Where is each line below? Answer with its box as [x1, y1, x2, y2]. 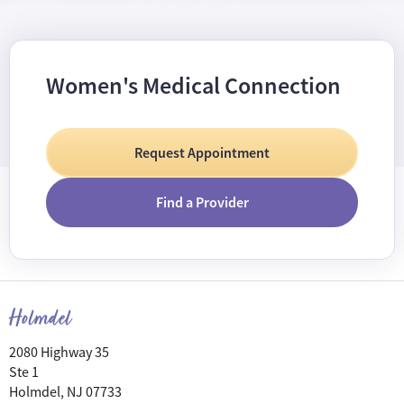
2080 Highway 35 [9, 344, 109, 363]
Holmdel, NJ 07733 [9, 383, 122, 402]
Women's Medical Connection [46, 70, 341, 102]
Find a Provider [155, 193, 249, 213]
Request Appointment [134, 143, 270, 163]
